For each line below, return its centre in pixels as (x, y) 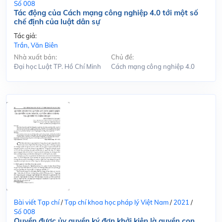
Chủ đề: (122, 57)
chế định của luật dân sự (57, 21)
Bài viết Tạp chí (37, 202)
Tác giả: (25, 35)
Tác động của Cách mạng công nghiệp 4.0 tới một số (106, 12)
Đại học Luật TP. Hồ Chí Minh (57, 66)
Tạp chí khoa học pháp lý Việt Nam (116, 202)
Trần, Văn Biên (36, 45)
